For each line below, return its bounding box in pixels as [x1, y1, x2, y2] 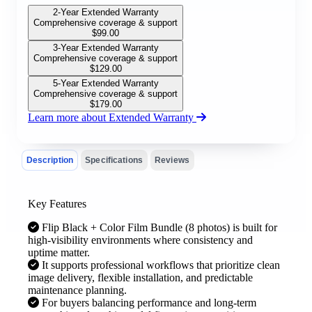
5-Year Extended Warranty [52, 77, 159, 88]
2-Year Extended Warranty [52, 6, 159, 17]
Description [26, 155, 74, 164]
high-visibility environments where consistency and [28, 233, 253, 246]
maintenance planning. [28, 283, 127, 296]
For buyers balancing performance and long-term [42, 296, 256, 309]
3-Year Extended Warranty [52, 42, 159, 53]
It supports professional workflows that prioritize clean [42, 258, 280, 271]
